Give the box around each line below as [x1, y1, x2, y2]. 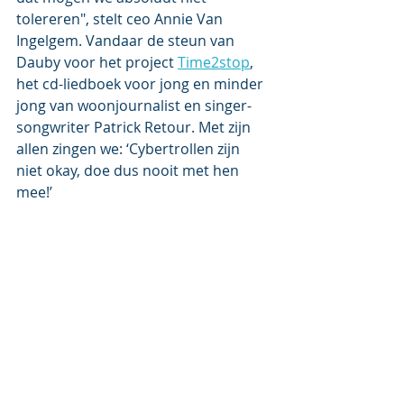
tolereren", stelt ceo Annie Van [16, 8, 226, 29]
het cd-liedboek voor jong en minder [16, 73, 267, 94]
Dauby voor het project [16, 51, 178, 72]
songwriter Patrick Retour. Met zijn [16, 116, 254, 137]
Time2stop [178, 51, 250, 72]
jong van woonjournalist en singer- [16, 95, 252, 115]
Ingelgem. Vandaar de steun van [16, 30, 238, 50]
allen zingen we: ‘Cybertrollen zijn [16, 138, 243, 159]
